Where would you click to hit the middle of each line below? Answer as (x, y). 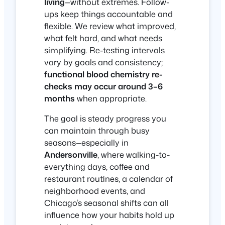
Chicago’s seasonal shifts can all (106, 203)
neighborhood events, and (95, 191)
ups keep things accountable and (108, 14)
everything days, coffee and (97, 167)
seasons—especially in (86, 143)
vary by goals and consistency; (103, 62)
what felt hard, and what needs (103, 38)
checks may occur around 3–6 (103, 86)
